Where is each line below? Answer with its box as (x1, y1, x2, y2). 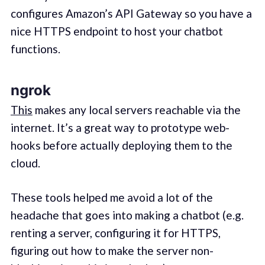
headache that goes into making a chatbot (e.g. (10, 208, 244, 222)
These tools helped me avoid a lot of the (10, 190, 213, 205)
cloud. (10, 156, 40, 170)
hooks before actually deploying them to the (10, 138, 232, 152)
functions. (10, 42, 60, 56)
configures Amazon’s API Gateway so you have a (10, 7, 252, 21)
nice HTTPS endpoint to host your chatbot (10, 24, 223, 38)
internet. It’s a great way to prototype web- (10, 120, 230, 134)
